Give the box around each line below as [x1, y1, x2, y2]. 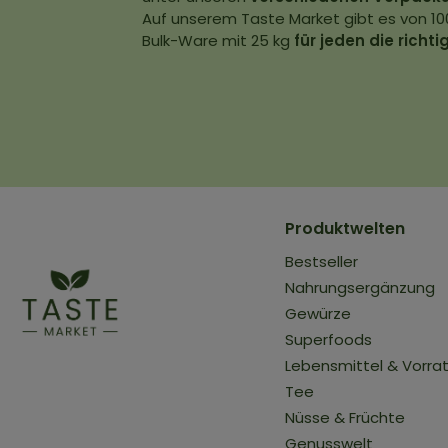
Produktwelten [284, 217, 405, 240]
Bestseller [284, 251, 358, 272]
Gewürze [284, 303, 351, 324]
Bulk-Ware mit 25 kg [142, 30, 294, 52]
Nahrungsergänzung [284, 277, 435, 298]
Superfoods [284, 329, 372, 350]
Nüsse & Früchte [284, 407, 405, 428]
